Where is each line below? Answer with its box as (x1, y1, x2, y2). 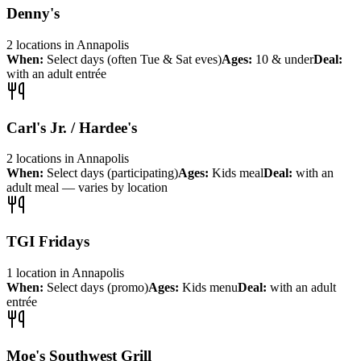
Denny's (6, 5, 60, 23)
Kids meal (212, 166, 263, 180)
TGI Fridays (6, 233, 89, 251)
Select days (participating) (47, 166, 178, 180)
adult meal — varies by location (6, 180, 168, 195)
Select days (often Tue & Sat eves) (47, 52, 222, 66)
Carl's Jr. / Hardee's (6, 118, 137, 136)
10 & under (255, 52, 313, 66)
